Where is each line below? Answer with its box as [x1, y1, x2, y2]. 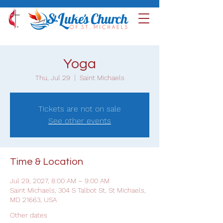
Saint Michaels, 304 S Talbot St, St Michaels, [10, 186, 146, 194]
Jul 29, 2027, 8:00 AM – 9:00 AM [10, 177, 110, 185]
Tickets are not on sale [38, 104, 121, 113]
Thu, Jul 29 [35, 74, 70, 82]
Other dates [10, 211, 47, 219]
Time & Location [10, 157, 83, 167]
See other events [48, 116, 111, 125]
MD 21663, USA [10, 196, 57, 204]
